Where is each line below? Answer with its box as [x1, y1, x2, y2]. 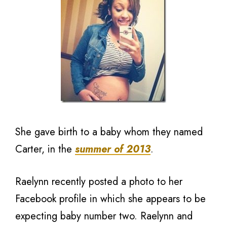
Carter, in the [15, 142, 75, 157]
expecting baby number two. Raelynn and [15, 209, 193, 223]
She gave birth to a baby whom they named [15, 125, 203, 139]
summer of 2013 [75, 142, 150, 157]
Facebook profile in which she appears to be [15, 192, 206, 206]
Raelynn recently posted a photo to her [15, 174, 182, 189]
